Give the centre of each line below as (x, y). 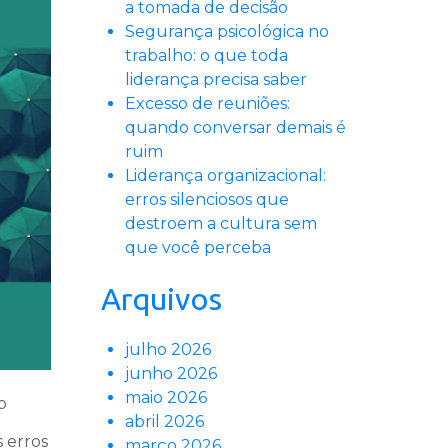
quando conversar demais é (235, 128)
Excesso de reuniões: (207, 104)
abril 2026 (164, 422)
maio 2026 (166, 398)
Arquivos (161, 299)
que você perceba (198, 248)
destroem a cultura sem (221, 224)
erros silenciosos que (207, 200)
